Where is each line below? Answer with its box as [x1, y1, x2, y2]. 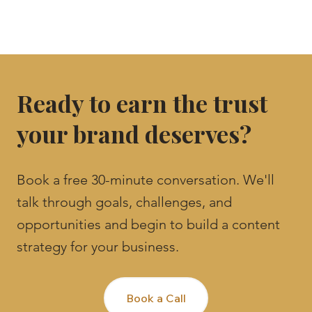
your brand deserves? [17, 118, 251, 150]
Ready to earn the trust [17, 87, 267, 120]
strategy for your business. [17, 238, 182, 256]
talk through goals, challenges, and [17, 194, 232, 211]
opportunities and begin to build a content [17, 216, 280, 233]
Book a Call [125, 290, 186, 305]
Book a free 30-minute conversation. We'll [17, 171, 274, 189]
